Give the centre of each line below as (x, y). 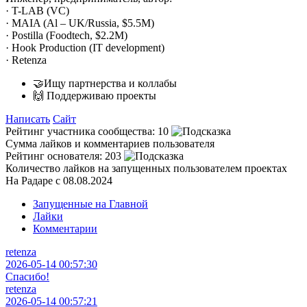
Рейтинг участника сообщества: (80, 131)
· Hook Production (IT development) (85, 47)
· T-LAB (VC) (37, 10)
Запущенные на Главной (90, 204)
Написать (28, 119)
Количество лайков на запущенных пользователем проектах (146, 168)
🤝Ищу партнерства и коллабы (105, 83)
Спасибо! (27, 276)
